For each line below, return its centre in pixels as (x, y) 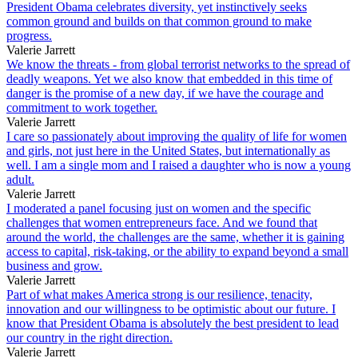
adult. (20, 179)
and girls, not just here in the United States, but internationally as (168, 150)
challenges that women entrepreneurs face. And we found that (162, 222)
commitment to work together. (82, 107)
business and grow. (54, 265)
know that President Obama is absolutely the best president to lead (173, 323)
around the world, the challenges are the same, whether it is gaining (175, 237)
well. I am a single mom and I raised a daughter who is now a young (179, 165)
